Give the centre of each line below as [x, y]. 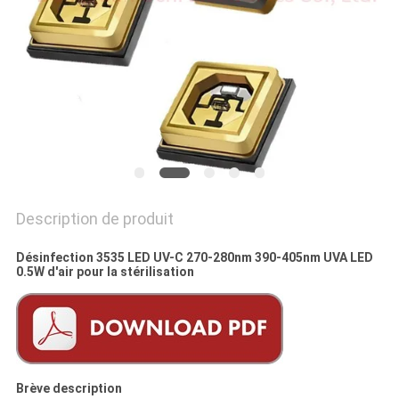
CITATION [66, 85]
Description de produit [94, 219]
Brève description [69, 389]
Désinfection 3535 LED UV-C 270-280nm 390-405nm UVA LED [194, 258]
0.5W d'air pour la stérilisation [105, 272]
